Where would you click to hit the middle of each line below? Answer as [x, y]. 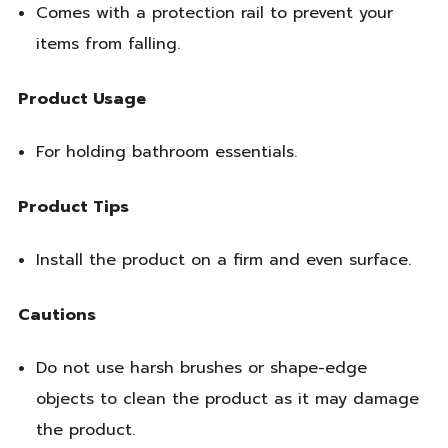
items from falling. [107, 44]
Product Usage [82, 98]
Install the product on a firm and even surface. [223, 260]
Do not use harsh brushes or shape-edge [201, 367]
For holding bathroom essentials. [166, 152]
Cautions [57, 314]
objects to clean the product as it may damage [227, 398]
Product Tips [73, 206]
